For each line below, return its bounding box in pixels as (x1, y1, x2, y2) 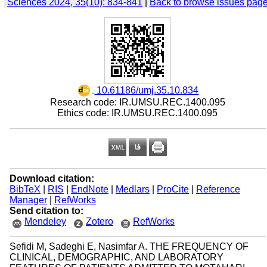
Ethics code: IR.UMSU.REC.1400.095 (57, 108, 218, 118)
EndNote (70, 184, 108, 194)
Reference (195, 184, 240, 194)
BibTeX (9, 184, 41, 194)
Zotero (85, 216, 113, 226)
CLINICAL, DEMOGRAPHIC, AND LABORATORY (9, 252, 223, 262)
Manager (9, 195, 47, 205)
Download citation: (9, 173, 94, 184)
